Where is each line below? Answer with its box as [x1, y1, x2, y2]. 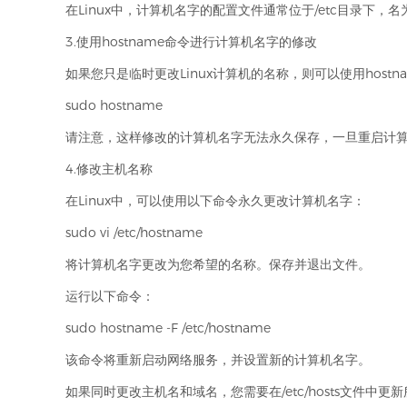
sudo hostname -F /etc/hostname [65, 320, 271, 336]
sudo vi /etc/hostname [65, 224, 203, 241]
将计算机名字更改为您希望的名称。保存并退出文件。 [65, 256, 371, 273]
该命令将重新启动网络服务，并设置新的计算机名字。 [65, 352, 371, 368]
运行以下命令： [65, 288, 154, 304]
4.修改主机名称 [65, 161, 153, 177]
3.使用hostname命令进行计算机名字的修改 [65, 34, 317, 50]
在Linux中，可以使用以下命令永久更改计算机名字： [65, 193, 365, 209]
